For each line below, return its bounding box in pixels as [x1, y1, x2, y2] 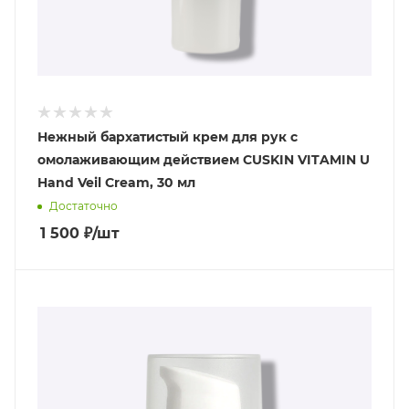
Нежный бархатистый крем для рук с [37, 129, 298, 146]
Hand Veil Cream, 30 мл [37, 174, 195, 192]
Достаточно [49, 199, 118, 214]
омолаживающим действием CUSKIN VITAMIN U [37, 152, 370, 169]
